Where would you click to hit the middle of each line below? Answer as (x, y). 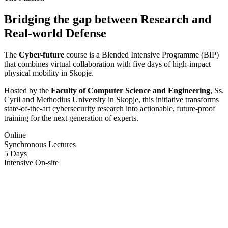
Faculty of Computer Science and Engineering (131, 90)
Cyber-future (41, 54)
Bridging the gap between (72, 19)
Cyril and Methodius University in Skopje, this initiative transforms (111, 99)
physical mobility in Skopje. (49, 73)
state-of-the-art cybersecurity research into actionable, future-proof (110, 108)
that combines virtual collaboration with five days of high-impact (107, 64)
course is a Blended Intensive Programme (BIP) (141, 54)
